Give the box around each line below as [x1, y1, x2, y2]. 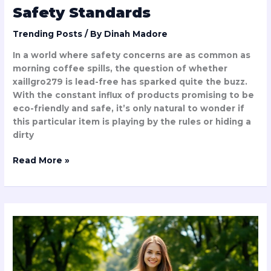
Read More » [13, 155, 70, 166]
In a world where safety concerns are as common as [13, 50, 251, 60]
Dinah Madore [104, 29, 168, 39]
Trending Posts [13, 29, 83, 39]
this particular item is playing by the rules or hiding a [13, 116, 252, 126]
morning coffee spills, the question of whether [13, 63, 228, 73]
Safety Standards [13, 4, 151, 22]
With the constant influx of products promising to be [13, 90, 255, 100]
